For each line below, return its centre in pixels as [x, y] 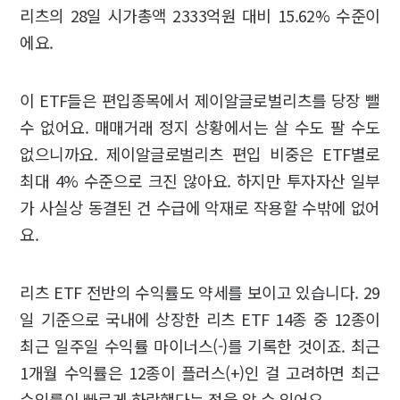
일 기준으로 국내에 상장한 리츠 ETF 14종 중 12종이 [200, 319]
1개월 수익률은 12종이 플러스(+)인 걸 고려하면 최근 [200, 373]
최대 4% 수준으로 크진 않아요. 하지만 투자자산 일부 [200, 181]
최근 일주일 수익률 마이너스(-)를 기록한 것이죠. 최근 [200, 346]
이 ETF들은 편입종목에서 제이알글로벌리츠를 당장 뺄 [200, 100]
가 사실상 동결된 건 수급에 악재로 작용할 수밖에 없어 [200, 208]
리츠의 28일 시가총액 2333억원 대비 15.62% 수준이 [200, 16]
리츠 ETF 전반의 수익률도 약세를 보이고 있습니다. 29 [200, 292]
